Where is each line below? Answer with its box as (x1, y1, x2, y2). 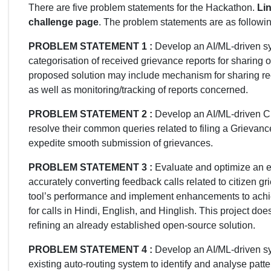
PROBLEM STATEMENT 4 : (28, 244, 155, 255)
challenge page (28, 16, 99, 27)
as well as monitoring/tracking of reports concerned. (28, 84, 248, 95)
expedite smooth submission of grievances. (28, 137, 213, 148)
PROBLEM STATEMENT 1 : (28, 41, 155, 51)
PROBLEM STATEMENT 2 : (28, 108, 155, 119)
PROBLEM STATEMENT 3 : (28, 162, 155, 172)
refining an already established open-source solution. (28, 220, 255, 230)
